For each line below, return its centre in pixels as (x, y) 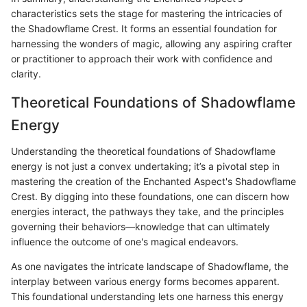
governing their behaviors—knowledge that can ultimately (140, 226)
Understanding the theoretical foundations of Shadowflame (143, 151)
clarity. (26, 74)
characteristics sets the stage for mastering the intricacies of (147, 14)
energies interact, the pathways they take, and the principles (147, 211)
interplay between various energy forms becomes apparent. (145, 281)
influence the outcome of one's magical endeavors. (125, 241)
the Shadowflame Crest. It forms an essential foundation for (144, 29)
